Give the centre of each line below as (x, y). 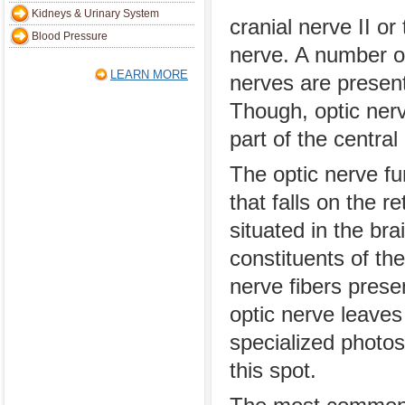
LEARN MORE (149, 75)
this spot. (273, 371)
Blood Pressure (70, 36)
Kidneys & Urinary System (95, 14)
